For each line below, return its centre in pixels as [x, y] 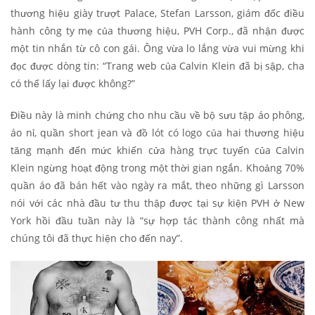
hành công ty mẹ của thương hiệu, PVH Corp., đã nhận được [157, 31]
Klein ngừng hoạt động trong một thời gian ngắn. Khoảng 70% [157, 168]
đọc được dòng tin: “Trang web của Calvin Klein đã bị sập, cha [157, 66]
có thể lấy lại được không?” [73, 83]
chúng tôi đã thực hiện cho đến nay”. [97, 238]
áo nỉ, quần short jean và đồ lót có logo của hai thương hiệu [157, 133]
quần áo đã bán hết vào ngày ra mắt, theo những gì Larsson [157, 185]
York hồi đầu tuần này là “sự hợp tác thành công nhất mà [157, 220]
